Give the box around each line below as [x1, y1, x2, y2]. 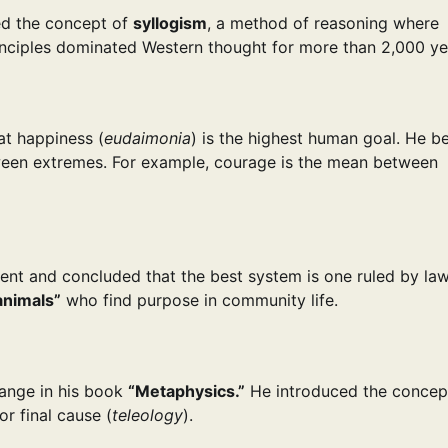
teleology [112, 404, 183, 425]
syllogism [133, 13, 207, 34]
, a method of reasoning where [207, 13, 439, 34]
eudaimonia [104, 127, 191, 148]
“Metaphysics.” [128, 380, 245, 401]
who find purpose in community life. [61, 290, 338, 311]
